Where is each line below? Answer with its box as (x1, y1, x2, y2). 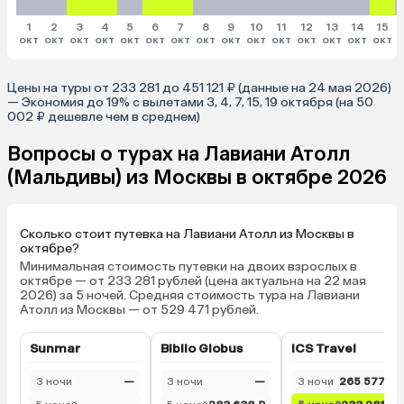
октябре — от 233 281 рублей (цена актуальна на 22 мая (20, 272, 366, 289)
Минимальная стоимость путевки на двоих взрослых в (20, 258, 357, 274)
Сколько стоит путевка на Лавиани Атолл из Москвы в (20, 225, 354, 242)
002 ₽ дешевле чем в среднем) (7, 108, 200, 124)
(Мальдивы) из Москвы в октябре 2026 (7, 164, 387, 189)
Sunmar (30, 340, 80, 356)
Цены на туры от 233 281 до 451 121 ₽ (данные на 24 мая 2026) (7, 79, 391, 96)
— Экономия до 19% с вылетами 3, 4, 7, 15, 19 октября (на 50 (7, 94, 373, 110)
